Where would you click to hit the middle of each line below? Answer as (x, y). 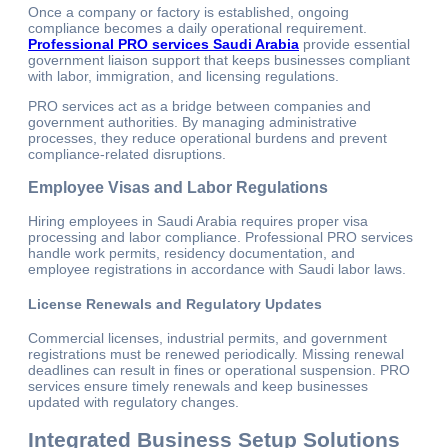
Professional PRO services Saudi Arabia (163, 43)
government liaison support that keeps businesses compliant (219, 59)
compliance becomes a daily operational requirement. (197, 27)
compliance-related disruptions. (127, 153)
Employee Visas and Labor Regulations (178, 186)
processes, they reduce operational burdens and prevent (207, 137)
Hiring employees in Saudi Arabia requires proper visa (198, 221)
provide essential (354, 43)
